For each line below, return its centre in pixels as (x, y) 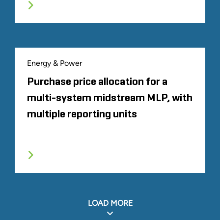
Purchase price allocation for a (97, 82)
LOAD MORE (110, 203)
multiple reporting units (82, 114)
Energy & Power (55, 63)
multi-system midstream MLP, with (110, 98)
